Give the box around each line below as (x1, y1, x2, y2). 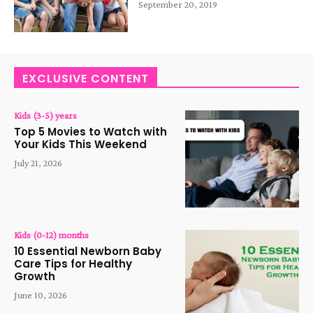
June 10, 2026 (14, 289, 67, 300)
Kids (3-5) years (14, 110, 77, 122)
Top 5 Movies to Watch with (14, 124, 167, 140)
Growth (14, 268, 55, 284)
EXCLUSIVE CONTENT (22, 71, 149, 87)
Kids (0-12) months (14, 228, 89, 240)
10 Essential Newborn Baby (14, 243, 161, 259)
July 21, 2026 (14, 157, 62, 169)
